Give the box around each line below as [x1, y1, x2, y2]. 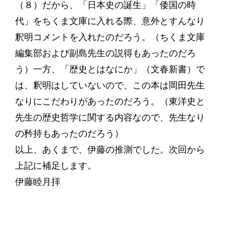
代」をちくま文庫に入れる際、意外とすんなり [15, 16, 205, 27]
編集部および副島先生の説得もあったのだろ [15, 48, 196, 59]
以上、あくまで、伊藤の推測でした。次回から [15, 144, 205, 155]
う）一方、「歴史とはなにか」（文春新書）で [15, 64, 205, 75]
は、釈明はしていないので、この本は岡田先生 [15, 80, 205, 91]
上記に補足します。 [15, 160, 96, 171]
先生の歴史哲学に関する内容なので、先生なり [15, 112, 205, 123]
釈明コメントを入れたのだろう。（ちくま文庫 [15, 32, 205, 43]
